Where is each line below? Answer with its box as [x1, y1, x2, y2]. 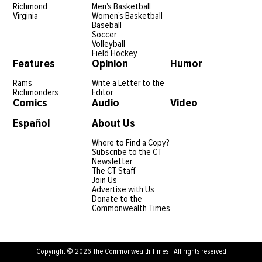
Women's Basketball [91, 10, 163, 22]
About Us [91, 116, 135, 131]
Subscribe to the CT [91, 146, 162, 158]
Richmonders [13, 87, 59, 99]
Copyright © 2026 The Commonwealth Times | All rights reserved [36, 247, 226, 257]
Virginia [13, 10, 39, 22]
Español [13, 116, 51, 131]
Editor [91, 87, 113, 99]
